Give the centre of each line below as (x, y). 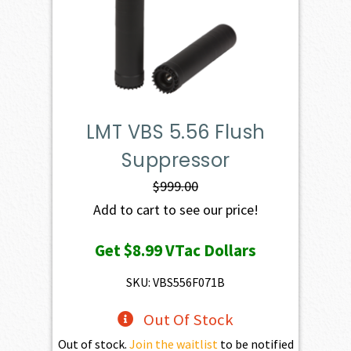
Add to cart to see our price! (175, 210)
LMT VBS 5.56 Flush (175, 132)
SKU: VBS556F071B (175, 282)
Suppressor (175, 161)
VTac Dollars (209, 251)
